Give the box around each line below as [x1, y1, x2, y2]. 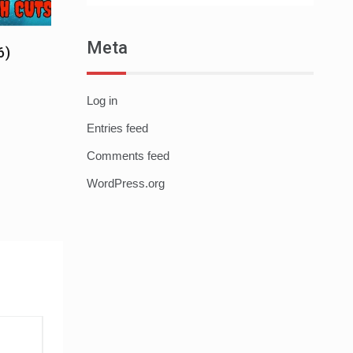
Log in [86, 94, 117, 108]
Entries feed [86, 121, 148, 136]
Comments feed [86, 149, 169, 163]
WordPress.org [86, 176, 165, 191]
